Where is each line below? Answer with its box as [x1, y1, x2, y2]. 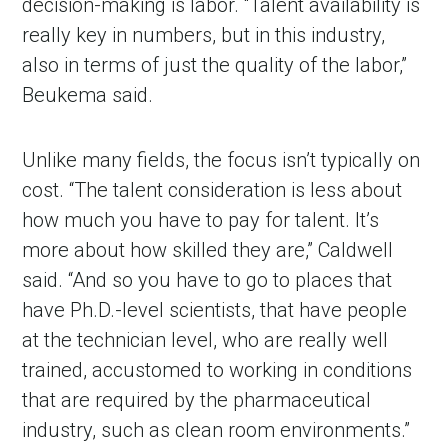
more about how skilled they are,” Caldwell [22, 238, 394, 263]
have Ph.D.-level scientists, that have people [22, 298, 408, 323]
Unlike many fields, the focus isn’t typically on [22, 148, 421, 173]
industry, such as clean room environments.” [22, 418, 411, 443]
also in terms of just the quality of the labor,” [22, 53, 408, 78]
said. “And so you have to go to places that [22, 268, 393, 293]
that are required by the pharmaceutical [22, 388, 372, 413]
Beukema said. [22, 83, 154, 108]
